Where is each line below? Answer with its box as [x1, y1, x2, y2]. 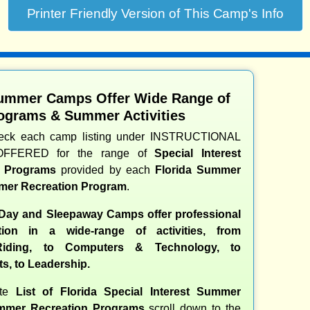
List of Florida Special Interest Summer [15, 285, 241, 298]
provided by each [56, 163, 155, 176]
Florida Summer [154, 163, 241, 176]
